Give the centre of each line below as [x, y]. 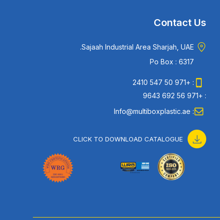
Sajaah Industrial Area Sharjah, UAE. [138, 47]
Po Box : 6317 [172, 62]
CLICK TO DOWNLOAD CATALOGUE [128, 139]
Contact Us [180, 23]
